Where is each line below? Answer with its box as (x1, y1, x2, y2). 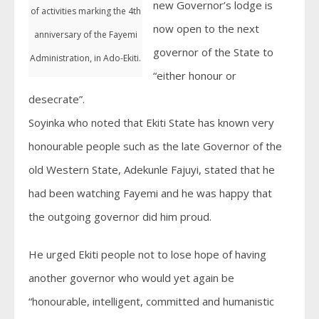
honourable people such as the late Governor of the (28, 139, 282, 153)
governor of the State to (153, 45, 273, 59)
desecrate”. (28, 92, 85, 106)
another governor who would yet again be (28, 271, 234, 285)
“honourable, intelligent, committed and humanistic (28, 294, 274, 308)
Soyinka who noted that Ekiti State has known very (28, 115, 274, 130)
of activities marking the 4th (30, 5, 141, 17)
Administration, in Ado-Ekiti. (30, 52, 141, 64)
